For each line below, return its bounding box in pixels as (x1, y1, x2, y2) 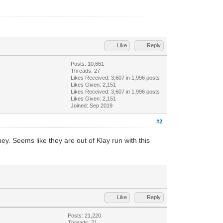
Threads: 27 (71, 67, 101, 74)
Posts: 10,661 (71, 60, 105, 67)
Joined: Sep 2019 (71, 102, 113, 109)
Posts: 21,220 (68, 212, 102, 219)
